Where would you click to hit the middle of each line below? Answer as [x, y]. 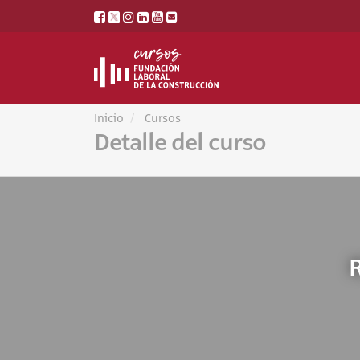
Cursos [163, 119]
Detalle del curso [180, 142]
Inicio [109, 119]
